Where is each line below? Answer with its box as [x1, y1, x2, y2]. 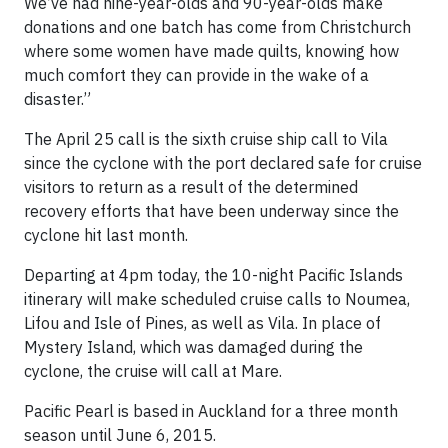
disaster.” [24, 89, 91, 109]
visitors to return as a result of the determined [24, 177, 358, 197]
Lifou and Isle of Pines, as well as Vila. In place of [24, 313, 381, 333]
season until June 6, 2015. [24, 425, 216, 445]
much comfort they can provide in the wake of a [24, 65, 369, 85]
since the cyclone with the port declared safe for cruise [24, 153, 422, 173]
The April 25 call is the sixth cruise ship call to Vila [24, 129, 388, 149]
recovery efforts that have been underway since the [24, 201, 399, 221]
